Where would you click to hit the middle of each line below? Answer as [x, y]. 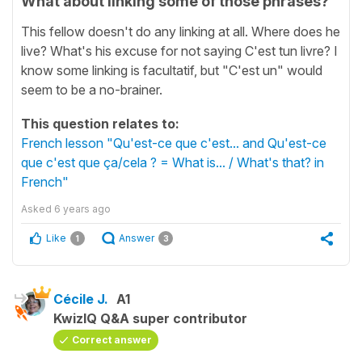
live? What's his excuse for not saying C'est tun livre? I [179, 51]
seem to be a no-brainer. [92, 89]
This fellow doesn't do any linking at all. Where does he [181, 31]
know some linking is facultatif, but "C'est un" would [172, 70]
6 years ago [82, 208]
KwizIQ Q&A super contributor [150, 318]
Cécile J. [81, 299]
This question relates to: [100, 123]
